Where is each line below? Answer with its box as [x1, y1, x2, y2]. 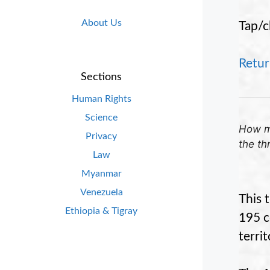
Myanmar [81, 168, 122, 178]
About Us [81, 18, 122, 28]
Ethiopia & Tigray [65, 206, 137, 216]
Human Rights [71, 93, 131, 104]
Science [85, 112, 118, 122]
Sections [81, 71, 122, 83]
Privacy [86, 131, 117, 141]
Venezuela [80, 187, 123, 197]
